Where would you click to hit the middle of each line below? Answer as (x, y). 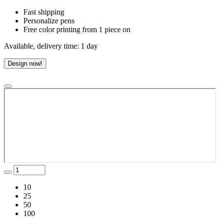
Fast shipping (44, 12)
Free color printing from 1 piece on (77, 30)
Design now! (25, 64)
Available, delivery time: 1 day (51, 46)
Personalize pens (49, 21)
